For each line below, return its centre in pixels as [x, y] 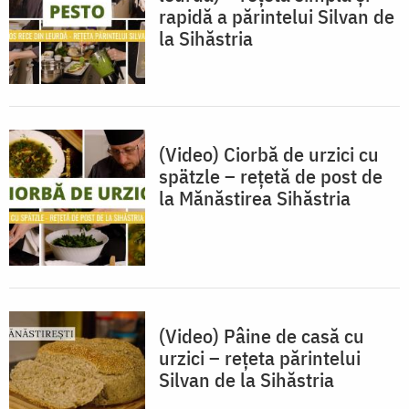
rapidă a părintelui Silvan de [277, 16]
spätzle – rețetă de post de [271, 175]
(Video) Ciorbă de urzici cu [269, 153]
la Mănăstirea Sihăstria [255, 197]
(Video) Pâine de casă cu [262, 335]
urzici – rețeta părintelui [260, 357]
